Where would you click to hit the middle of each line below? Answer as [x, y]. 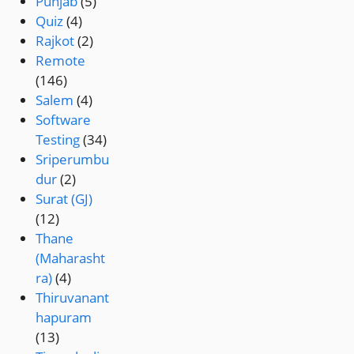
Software [64, 120]
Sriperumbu [73, 160]
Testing [58, 140]
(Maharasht [71, 258]
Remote [61, 61]
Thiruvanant [73, 298]
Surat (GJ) [64, 199]
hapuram [64, 318]
